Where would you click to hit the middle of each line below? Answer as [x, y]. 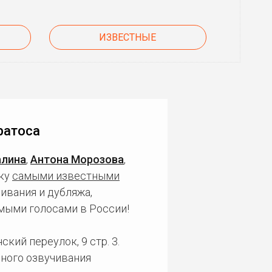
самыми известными [66, 176]
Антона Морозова [77, 159]
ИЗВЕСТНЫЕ [128, 37]
